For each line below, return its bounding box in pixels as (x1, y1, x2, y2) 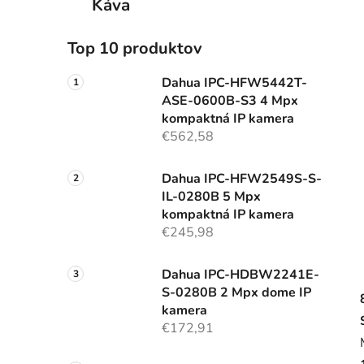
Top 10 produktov (67, 37, 202, 60)
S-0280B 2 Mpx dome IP (162, 284, 311, 302)
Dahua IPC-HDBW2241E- (162, 266, 319, 284)
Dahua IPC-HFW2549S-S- (162, 170, 322, 188)
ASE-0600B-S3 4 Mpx (162, 92, 298, 110)
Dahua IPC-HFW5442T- (162, 74, 307, 93)
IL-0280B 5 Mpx (162, 188, 261, 206)
